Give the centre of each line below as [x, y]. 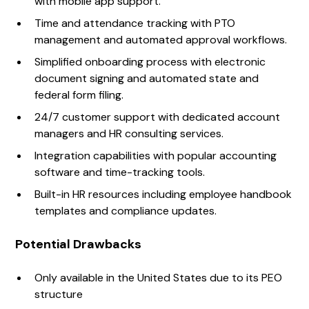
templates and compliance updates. [126, 211]
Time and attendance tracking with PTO [135, 23]
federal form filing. [79, 95]
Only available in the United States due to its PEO [159, 278]
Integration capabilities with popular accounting [156, 156]
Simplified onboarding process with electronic [150, 62]
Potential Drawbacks [79, 245]
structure [59, 295]
